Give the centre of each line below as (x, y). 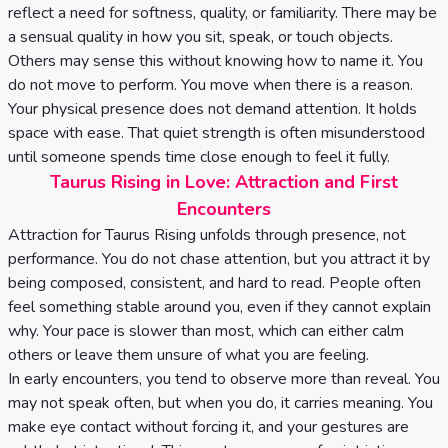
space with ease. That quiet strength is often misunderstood (216, 133)
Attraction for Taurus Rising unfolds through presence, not (207, 235)
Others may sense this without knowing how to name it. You (215, 61)
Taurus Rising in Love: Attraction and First (224, 182)
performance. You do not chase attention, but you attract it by (219, 259)
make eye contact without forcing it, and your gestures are (208, 427)
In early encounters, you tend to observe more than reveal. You (224, 379)
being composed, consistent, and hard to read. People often (214, 283)
